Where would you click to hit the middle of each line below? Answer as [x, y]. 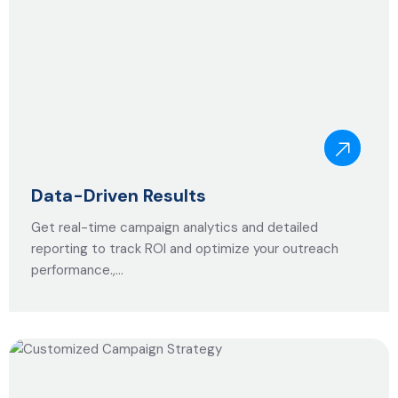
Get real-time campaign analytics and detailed [175, 227]
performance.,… [77, 270]
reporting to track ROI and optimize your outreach [185, 249]
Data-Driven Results [119, 195]
